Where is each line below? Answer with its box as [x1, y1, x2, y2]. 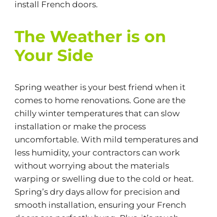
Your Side [14, 45, 93, 65]
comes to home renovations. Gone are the [14, 95, 186, 105]
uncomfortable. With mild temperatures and [14, 134, 199, 144]
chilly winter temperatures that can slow [14, 108, 180, 118]
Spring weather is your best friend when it [14, 82, 186, 92]
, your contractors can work [68, 147, 180, 157]
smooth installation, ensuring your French [14, 200, 186, 210]
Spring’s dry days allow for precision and [14, 186, 180, 197]
